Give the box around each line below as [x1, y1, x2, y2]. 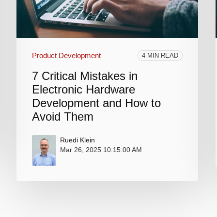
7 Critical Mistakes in [32, 69, 138, 83]
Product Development [32, 51, 101, 60]
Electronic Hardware [32, 83, 136, 96]
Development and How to [32, 96, 161, 110]
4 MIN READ [141, 52, 178, 60]
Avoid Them [32, 110, 94, 124]
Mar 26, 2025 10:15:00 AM [60, 146, 142, 154]
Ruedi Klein [60, 136, 95, 144]
